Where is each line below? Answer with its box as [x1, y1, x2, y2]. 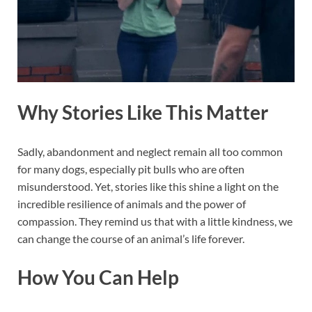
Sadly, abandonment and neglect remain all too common [17, 144, 283, 158]
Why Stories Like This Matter [17, 100, 268, 125]
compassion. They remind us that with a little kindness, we [17, 214, 292, 228]
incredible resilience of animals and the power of [17, 196, 246, 210]
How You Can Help [17, 265, 179, 289]
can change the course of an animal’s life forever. [17, 231, 244, 245]
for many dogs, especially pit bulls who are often [17, 162, 244, 175]
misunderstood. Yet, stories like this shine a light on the [17, 179, 279, 193]
